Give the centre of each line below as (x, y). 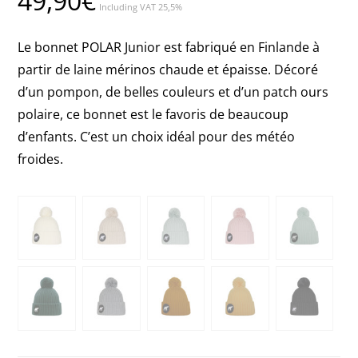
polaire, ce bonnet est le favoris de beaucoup (153, 114)
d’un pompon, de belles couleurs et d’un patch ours (173, 91)
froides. (41, 159)
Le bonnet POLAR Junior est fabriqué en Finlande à (169, 47)
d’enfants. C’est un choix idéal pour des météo (157, 136)
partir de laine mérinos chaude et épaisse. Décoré (168, 69)
